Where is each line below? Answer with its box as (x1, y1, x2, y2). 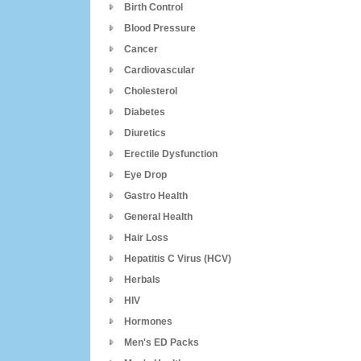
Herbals (124, 274, 160, 285)
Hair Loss (124, 232, 168, 243)
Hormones (124, 316, 172, 327)
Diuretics (124, 127, 166, 139)
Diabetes (124, 106, 165, 118)
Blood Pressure (124, 23, 196, 34)
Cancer (124, 44, 158, 55)
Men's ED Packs (124, 337, 199, 348)
